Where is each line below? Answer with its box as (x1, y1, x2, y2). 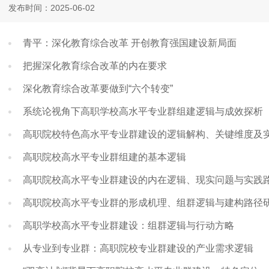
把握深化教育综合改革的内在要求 (23, 61, 167, 71)
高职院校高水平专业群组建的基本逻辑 (23, 152, 186, 162)
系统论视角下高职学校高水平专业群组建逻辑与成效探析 (23, 106, 263, 116)
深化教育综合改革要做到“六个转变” (23, 83, 173, 94)
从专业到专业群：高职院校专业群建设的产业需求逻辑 (23, 243, 253, 253)
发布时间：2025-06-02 (8, 3, 95, 13)
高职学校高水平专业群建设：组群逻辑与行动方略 (23, 220, 234, 231)
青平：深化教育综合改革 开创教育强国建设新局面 (23, 38, 237, 48)
